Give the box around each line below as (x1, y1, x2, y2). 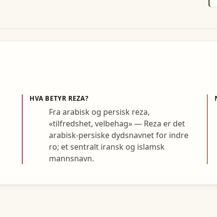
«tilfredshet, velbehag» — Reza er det (49, 118, 186, 129)
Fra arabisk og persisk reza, (49, 107, 150, 118)
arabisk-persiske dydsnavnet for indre (49, 130, 189, 141)
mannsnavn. (49, 153, 94, 164)
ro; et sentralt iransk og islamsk (49, 141, 165, 153)
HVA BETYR (30, 94, 68, 103)
